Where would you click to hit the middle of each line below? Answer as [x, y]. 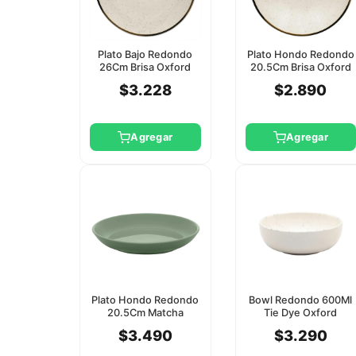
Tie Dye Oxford [301, 313]
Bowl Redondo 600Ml [301, 300]
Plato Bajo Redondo [145, 55]
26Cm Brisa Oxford [145, 68]
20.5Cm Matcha [145, 313]
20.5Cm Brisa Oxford [300, 68]
